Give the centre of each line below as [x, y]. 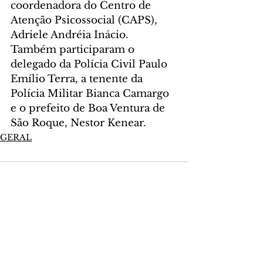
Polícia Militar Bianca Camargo [91, 94]
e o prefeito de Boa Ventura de [89, 108]
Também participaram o [74, 50]
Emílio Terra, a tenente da [78, 79]
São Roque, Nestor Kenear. [78, 123]
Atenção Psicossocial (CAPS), [85, 20]
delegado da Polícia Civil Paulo [90, 64]
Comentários [36, 178]
